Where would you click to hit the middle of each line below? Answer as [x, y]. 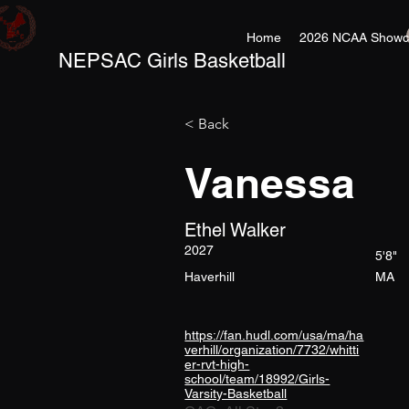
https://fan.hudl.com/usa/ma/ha [274, 335]
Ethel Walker [236, 230]
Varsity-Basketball [236, 393]
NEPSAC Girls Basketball [172, 61]
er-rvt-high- [217, 364]
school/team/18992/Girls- [257, 379]
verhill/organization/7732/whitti [272, 350]
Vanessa [270, 183]
